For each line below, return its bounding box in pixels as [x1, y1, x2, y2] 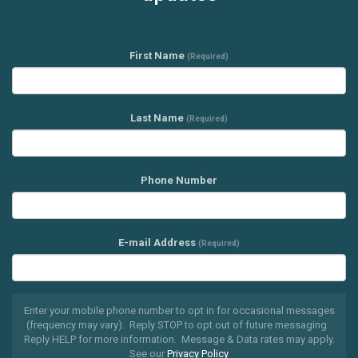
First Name [129, 49, 187, 62]
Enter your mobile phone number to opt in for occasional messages [23, 304, 335, 316]
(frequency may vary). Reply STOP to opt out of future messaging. [26, 318, 332, 331]
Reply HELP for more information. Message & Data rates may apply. [23, 332, 335, 345]
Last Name [130, 111, 186, 124]
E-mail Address [118, 236, 198, 249]
